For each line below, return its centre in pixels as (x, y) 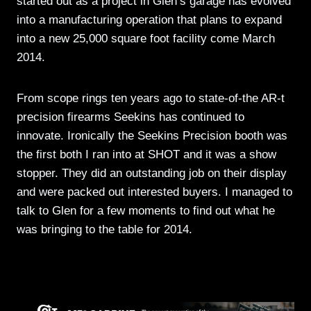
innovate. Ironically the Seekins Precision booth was (152, 135)
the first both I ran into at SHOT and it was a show (146, 154)
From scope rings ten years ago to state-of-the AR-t (151, 98)
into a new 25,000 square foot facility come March (146, 38)
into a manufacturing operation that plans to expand (149, 19)
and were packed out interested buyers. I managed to (154, 192)
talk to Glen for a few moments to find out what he (146, 210)
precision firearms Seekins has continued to (131, 117)
